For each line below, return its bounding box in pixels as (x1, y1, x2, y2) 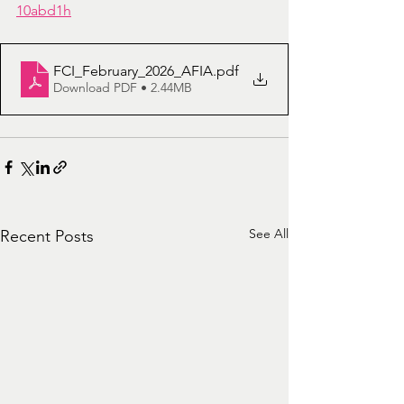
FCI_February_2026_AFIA (53, 62, 213, 80)
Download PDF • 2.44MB (53, 79, 192, 96)
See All (249, 225, 289, 242)
